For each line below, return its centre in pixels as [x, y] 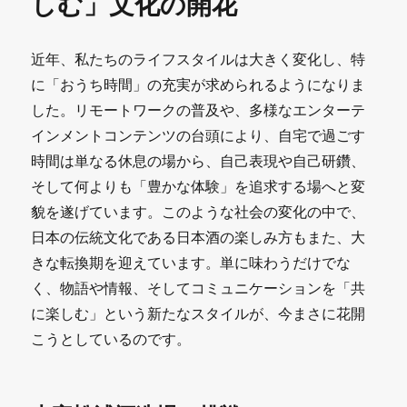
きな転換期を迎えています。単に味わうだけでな [191, 262]
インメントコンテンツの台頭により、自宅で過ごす [199, 135]
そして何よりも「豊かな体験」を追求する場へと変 [199, 186]
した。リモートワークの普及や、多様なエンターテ [199, 109]
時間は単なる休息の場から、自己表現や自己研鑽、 [199, 160]
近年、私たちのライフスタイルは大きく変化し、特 [199, 59]
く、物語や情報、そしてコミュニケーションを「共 [199, 288]
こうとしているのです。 [111, 338]
